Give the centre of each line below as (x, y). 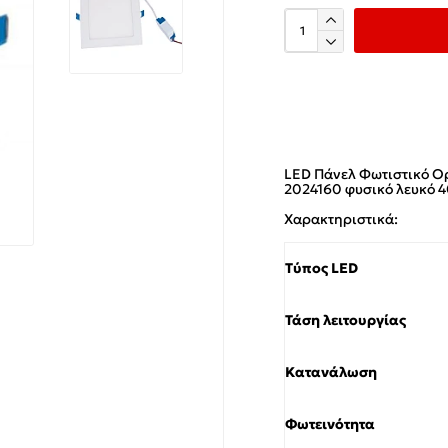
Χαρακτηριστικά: (341, 219)
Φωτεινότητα (330, 424)
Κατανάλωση (331, 372)
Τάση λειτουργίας (345, 320)
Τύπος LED (321, 268)
